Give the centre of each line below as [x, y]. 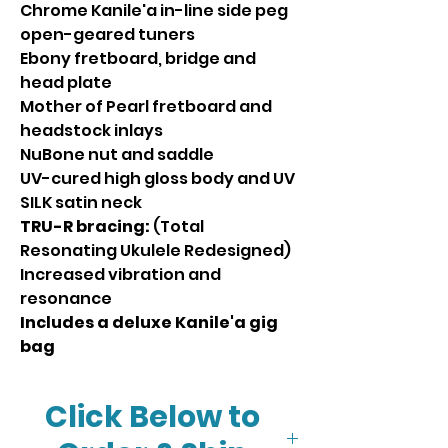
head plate [66, 82]
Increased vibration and [120, 274]
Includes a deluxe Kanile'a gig [149, 322]
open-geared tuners [107, 34]
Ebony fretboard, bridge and [138, 58]
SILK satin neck [81, 202]
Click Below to [152, 417]
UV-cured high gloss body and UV [157, 178]
